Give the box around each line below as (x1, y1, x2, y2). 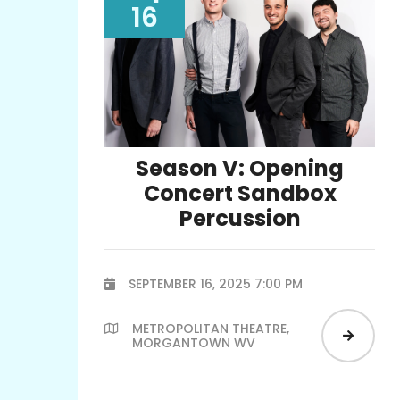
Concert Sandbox (143, 178, 337, 208)
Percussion (179, 203, 301, 233)
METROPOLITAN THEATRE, (132, 319, 289, 337)
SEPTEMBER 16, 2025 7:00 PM (129, 274, 303, 293)
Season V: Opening (136, 153, 345, 183)
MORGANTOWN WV (132, 333, 255, 352)
